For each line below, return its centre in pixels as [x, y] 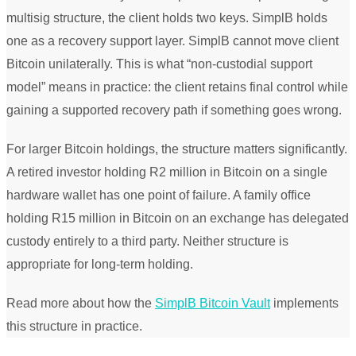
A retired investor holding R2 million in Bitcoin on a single [167, 172]
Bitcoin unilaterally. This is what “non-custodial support [159, 64]
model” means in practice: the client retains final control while [177, 87]
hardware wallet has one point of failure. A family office [159, 195]
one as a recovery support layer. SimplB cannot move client [172, 41]
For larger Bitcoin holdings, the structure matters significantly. [177, 149]
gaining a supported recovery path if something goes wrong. [174, 110]
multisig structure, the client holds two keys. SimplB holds [167, 17]
